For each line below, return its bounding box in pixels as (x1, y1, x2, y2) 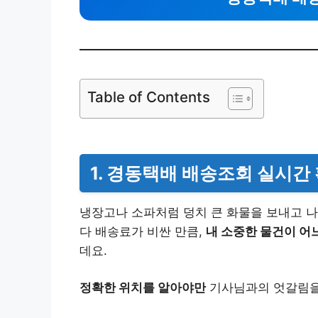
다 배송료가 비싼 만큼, (79, 224, 206, 239)
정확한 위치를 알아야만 (79, 280, 206, 295)
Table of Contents (87, 88, 210, 106)
